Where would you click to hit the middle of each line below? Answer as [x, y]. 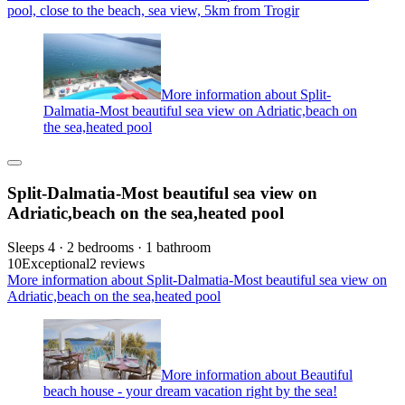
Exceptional [56, 264]
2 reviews [117, 264]
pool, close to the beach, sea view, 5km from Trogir [153, 10]
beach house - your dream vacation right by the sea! [190, 391]
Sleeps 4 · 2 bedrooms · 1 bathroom [109, 248]
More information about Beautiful [257, 375]
